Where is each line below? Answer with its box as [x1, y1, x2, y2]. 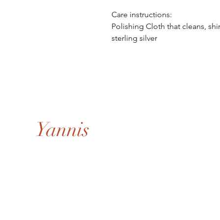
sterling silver [111, 33, 161, 43]
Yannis [35, 117, 90, 142]
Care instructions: [111, 10, 172, 19]
